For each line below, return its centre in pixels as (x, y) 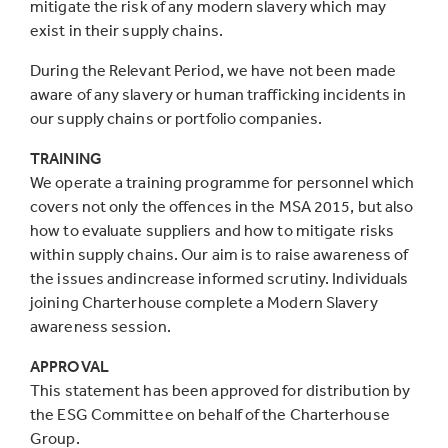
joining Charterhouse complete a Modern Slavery (204, 302)
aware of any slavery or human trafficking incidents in (218, 94)
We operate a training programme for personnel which (222, 182)
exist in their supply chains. (126, 30)
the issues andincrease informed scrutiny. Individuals (219, 278)
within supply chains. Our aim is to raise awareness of (219, 254)
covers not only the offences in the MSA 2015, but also (222, 206)
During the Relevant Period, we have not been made (213, 70)
